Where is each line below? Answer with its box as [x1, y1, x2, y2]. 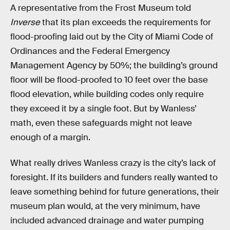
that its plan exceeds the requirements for [40, 17, 211, 28]
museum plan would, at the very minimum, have [10, 201, 200, 212]
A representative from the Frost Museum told [10, 3, 191, 14]
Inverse [10, 17, 40, 28]
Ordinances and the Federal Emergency [10, 46, 170, 57]
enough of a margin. [10, 132, 90, 143]
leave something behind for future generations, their [10, 186, 219, 197]
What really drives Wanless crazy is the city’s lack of [10, 158, 216, 168]
